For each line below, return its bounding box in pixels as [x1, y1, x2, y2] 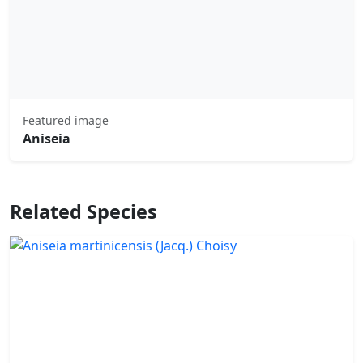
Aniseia [23, 130, 70, 148]
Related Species [10, 199, 157, 225]
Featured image [23, 113, 109, 129]
